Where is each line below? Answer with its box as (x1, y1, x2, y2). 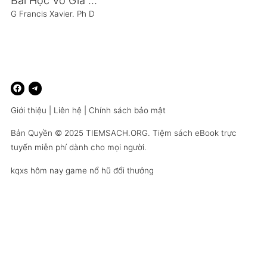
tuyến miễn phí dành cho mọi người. (10, 142, 147, 152)
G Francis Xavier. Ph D (10, 9, 95, 18)
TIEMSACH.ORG (85, 128, 148, 138)
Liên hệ (53, 105, 82, 116)
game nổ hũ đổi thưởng (65, 165, 154, 175)
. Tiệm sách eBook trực (147, 128, 237, 138)
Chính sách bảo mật (88, 105, 166, 116)
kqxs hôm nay (10, 165, 63, 175)
